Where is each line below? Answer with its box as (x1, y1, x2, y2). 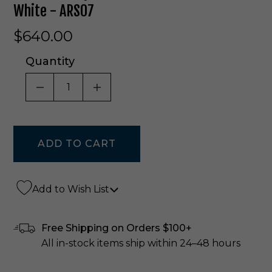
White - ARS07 (13, 2, 94, 20)
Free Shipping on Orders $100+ (41, 222, 192, 234)
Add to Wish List (32, 183, 109, 195)
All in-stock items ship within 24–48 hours (41, 237, 240, 249)
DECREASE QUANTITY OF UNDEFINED (35, 81, 248, 93)
